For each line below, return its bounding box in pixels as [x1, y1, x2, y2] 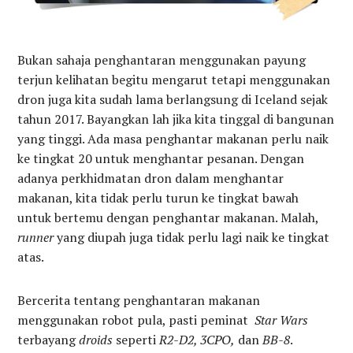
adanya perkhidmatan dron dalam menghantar [17, 169, 284, 187]
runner [17, 228, 54, 246]
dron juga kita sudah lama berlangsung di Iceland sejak [17, 90, 329, 108]
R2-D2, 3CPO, [159, 330, 236, 348]
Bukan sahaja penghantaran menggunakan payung [17, 50, 307, 69]
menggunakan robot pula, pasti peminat [17, 310, 255, 329]
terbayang [17, 330, 80, 348]
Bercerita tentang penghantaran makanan [17, 291, 261, 309]
